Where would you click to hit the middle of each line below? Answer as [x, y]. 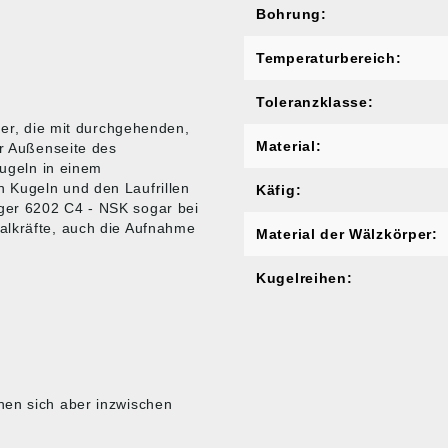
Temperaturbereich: [329, 58]
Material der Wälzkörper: [347, 234]
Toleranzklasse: [315, 102]
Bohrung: [291, 14]
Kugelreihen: [304, 278]
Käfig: [279, 190]
